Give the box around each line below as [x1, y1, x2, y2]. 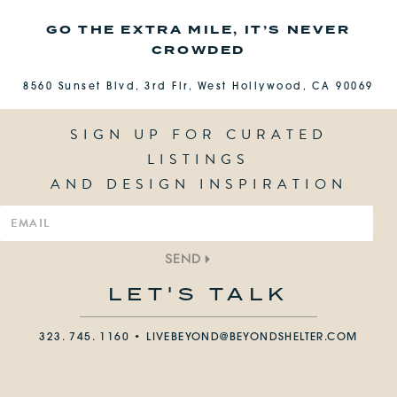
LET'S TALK [107, 281, 290, 307]
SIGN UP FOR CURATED [69, 124, 328, 146]
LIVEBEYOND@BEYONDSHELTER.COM [146, 332, 358, 344]
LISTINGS [147, 149, 250, 171]
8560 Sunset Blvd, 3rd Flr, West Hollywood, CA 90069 [23, 82, 374, 93]
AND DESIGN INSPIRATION [50, 174, 347, 196]
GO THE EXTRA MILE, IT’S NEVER [46, 21, 351, 39]
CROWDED [151, 42, 246, 59]
